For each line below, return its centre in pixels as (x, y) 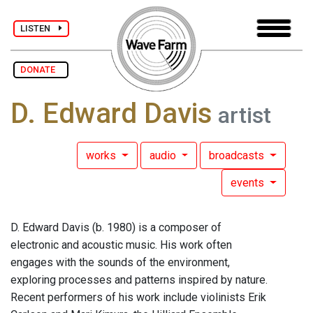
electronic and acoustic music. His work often (121, 245)
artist (242, 116)
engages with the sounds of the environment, (120, 263)
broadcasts (238, 156)
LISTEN (39, 28)
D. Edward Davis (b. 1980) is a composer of (116, 228)
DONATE (41, 70)
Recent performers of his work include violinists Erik (138, 298)
